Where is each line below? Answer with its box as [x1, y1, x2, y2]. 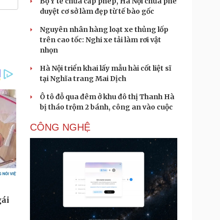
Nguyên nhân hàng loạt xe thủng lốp [40, 25, 168, 34]
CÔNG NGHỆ [30, 122, 90, 133]
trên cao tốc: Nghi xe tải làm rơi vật [40, 35, 161, 44]
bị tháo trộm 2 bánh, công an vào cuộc [40, 103, 173, 111]
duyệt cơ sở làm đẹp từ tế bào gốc [40, 7, 154, 16]
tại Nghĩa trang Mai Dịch [40, 74, 126, 83]
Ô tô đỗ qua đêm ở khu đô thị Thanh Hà [40, 92, 174, 101]
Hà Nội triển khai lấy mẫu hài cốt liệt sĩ [40, 64, 171, 73]
